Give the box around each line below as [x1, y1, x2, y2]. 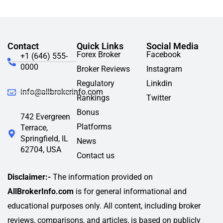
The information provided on [51, 172, 153, 182]
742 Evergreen [20, 112, 71, 122]
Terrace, [20, 123, 48, 133]
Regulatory [77, 79, 115, 89]
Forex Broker [77, 50, 121, 60]
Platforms [77, 122, 112, 132]
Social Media [146, 41, 199, 52]
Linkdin [146, 79, 172, 89]
